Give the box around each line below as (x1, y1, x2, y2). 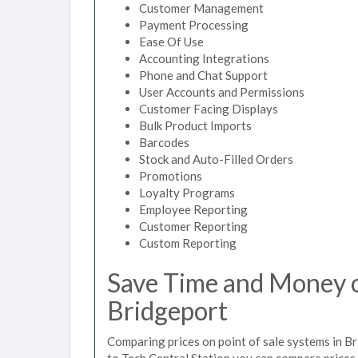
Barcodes (139, 135, 189, 149)
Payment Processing (139, 18, 249, 32)
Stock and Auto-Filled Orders (139, 152, 293, 166)
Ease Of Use (139, 34, 204, 49)
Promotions (139, 169, 202, 183)
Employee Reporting (139, 202, 248, 217)
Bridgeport (107, 295, 228, 326)
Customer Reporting (139, 219, 248, 233)
